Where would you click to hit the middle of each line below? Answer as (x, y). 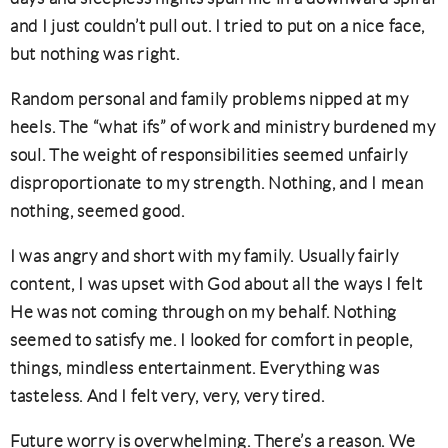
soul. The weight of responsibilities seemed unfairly (209, 155)
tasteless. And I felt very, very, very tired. (167, 396)
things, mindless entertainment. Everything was (195, 368)
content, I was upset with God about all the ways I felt (216, 284)
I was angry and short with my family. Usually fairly (204, 256)
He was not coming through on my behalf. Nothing (203, 312)
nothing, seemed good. (97, 211)
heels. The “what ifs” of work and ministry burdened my (223, 127)
